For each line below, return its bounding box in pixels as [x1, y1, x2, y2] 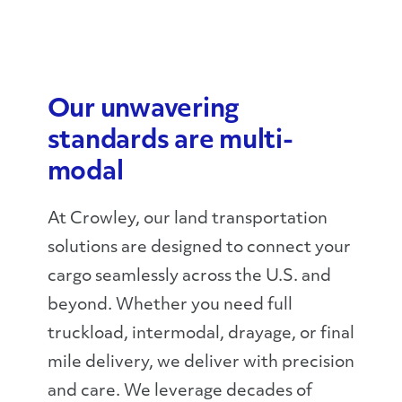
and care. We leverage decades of [47, 383, 312, 400]
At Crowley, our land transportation [47, 211, 328, 228]
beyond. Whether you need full [47, 297, 293, 314]
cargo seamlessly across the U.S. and [47, 268, 331, 285]
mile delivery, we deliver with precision [47, 354, 354, 371]
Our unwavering [47, 98, 240, 123]
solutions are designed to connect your [47, 240, 351, 257]
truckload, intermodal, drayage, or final [47, 326, 354, 343]
